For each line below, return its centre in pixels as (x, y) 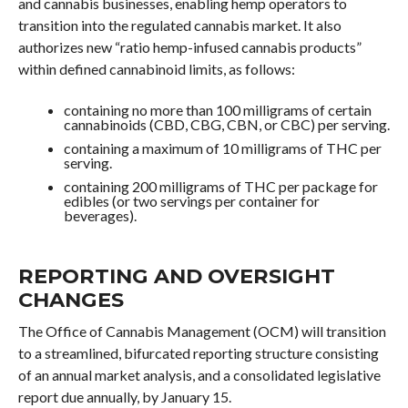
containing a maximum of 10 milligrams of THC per (222, 148)
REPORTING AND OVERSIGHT (176, 276)
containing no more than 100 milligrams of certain (217, 110)
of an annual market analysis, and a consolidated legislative (199, 375)
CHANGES (71, 300)
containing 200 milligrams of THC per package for (220, 186)
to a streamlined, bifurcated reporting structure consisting (198, 353)
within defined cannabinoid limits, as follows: (156, 69)
